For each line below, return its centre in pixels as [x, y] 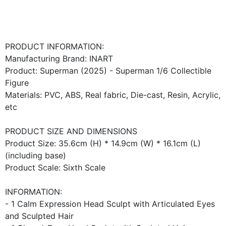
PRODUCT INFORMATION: [54, 47]
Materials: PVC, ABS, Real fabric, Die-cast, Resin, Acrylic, [113, 95]
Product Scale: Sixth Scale [55, 168]
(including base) [36, 156]
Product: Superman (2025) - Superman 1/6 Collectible [108, 71]
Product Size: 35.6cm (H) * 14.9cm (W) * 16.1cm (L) [103, 144]
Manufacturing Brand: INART [59, 59]
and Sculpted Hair [39, 216]
